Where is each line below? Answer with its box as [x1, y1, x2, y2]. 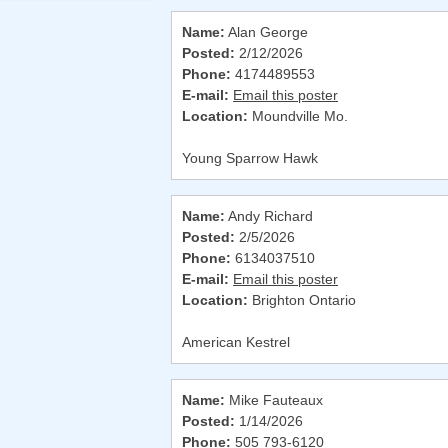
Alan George [225, 24, 308, 41]
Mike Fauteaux [225, 392, 323, 409]
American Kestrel [182, 334, 290, 351]
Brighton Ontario [248, 292, 356, 309]
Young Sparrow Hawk [182, 150, 318, 167]
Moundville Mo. [248, 108, 348, 125]
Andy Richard [225, 208, 313, 225]
